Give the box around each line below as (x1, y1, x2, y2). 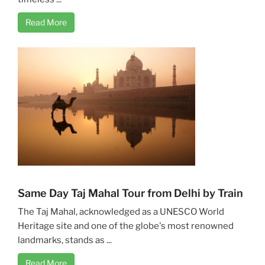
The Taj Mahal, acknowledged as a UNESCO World (18, 206, 224, 217)
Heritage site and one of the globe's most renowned (18, 220, 234, 231)
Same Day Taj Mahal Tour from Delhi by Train (18, 186, 243, 199)
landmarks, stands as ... (18, 234, 112, 245)
